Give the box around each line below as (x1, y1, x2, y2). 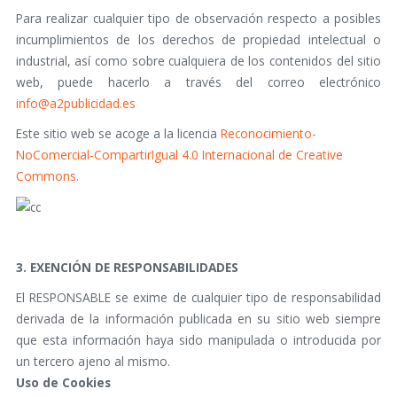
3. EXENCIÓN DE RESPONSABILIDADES (15, 259, 238, 276)
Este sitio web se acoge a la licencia (15, 125, 221, 142)
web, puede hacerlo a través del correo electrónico (15, 74, 382, 90)
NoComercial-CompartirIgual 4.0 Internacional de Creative (15, 146, 343, 163)
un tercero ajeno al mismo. (15, 353, 170, 370)
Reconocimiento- (220, 125, 316, 142)
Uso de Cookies (15, 374, 111, 392)
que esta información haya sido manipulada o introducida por (15, 331, 382, 349)
